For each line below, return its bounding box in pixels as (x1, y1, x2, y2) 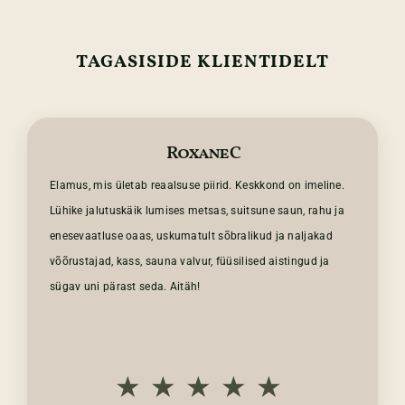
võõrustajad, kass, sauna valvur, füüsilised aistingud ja (49, 255, 330, 268)
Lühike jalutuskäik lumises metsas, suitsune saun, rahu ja (49, 204, 345, 218)
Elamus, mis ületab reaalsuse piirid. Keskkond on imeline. (49, 179, 345, 193)
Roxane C (165, 141, 240, 167)
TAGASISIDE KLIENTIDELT (76, 50, 329, 76)
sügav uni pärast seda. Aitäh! (49, 280, 201, 294)
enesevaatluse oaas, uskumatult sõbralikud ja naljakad (49, 230, 333, 243)
